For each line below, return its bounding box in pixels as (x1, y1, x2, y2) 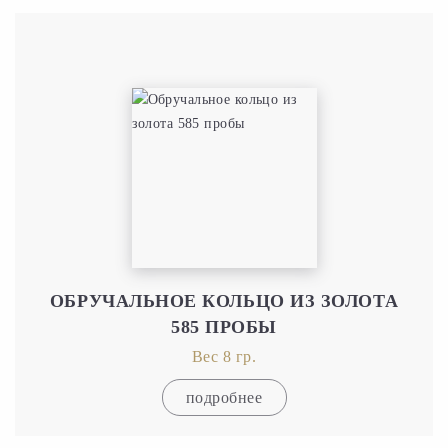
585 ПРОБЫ (171, 316, 277, 337)
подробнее (185, 388, 263, 406)
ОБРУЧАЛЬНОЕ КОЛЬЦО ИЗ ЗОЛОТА (49, 290, 399, 311)
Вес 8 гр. (191, 347, 257, 365)
